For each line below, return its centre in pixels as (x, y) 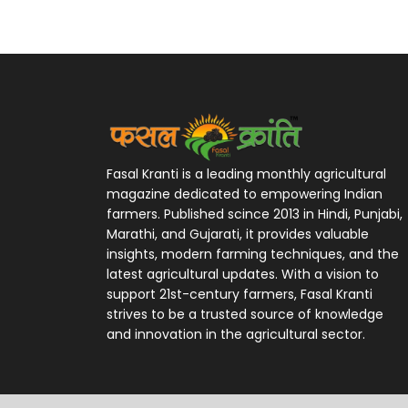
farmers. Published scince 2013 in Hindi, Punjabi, (255, 214)
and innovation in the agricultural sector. (236, 335)
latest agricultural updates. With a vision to (243, 275)
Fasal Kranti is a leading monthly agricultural (246, 174)
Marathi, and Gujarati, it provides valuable (238, 235)
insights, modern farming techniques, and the (253, 255)
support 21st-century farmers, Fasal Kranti (240, 295)
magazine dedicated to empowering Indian (245, 194)
